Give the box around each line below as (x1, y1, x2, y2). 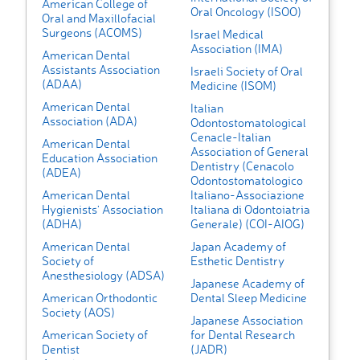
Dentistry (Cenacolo (190, 158, 294, 174)
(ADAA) (42, 76, 82, 92)
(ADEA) (42, 165, 81, 181)
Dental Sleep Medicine (190, 290, 307, 306)
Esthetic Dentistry (190, 253, 284, 269)
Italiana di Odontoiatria (190, 202, 310, 218)
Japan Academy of (190, 239, 286, 255)
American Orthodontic (42, 290, 157, 306)
